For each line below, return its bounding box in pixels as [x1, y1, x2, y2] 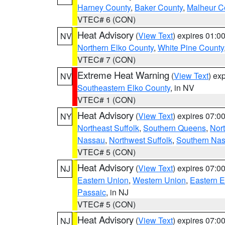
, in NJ [106, 186, 129, 198]
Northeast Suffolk [77, 122, 139, 134]
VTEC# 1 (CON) [77, 94, 136, 105]
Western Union [133, 174, 186, 186]
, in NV [170, 82, 194, 93]
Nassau [77, 134, 105, 146]
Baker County [135, 2, 183, 13]
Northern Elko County [77, 42, 154, 53]
